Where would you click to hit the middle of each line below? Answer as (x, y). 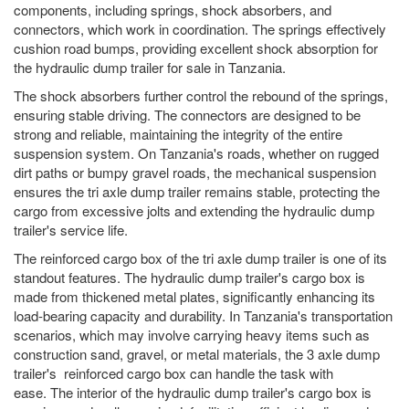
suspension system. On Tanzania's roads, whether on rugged (196, 153)
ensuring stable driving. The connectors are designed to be (187, 115)
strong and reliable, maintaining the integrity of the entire (178, 134)
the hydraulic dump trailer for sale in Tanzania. (150, 68)
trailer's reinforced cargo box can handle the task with (173, 373)
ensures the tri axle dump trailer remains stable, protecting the (197, 192)
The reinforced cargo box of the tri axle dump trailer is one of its (200, 258)
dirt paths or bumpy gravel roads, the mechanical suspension (195, 173)
